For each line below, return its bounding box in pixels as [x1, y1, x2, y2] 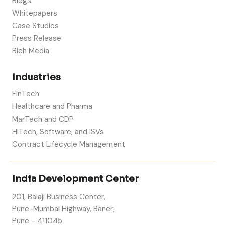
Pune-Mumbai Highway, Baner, [12, 204, 115, 214]
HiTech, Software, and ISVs [12, 126, 104, 137]
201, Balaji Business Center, [12, 192, 105, 202]
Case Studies [12, 21, 59, 31]
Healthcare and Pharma [12, 101, 92, 111]
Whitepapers [12, 8, 57, 19]
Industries [12, 72, 61, 83]
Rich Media [12, 46, 49, 56]
